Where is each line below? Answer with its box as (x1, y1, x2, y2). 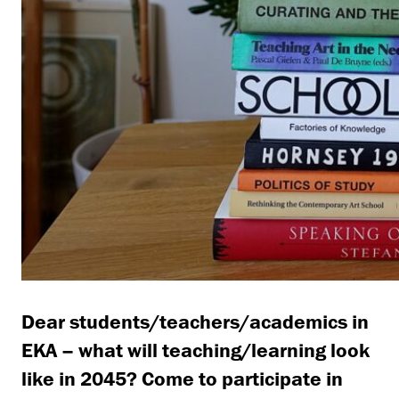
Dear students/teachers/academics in (21, 309, 369, 332)
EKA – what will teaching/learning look (21, 338, 370, 361)
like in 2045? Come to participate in (21, 366, 343, 389)
